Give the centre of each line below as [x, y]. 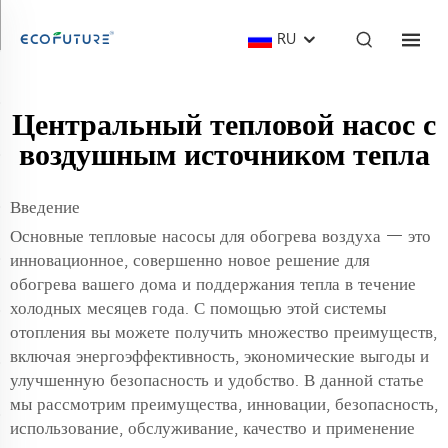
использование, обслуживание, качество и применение [212, 428]
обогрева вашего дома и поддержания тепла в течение [213, 284]
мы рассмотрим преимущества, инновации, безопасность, [224, 404]
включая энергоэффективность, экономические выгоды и [219, 356]
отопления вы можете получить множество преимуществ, [223, 332]
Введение [45, 207]
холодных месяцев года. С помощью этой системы [198, 308]
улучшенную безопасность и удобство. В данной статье [217, 380]
